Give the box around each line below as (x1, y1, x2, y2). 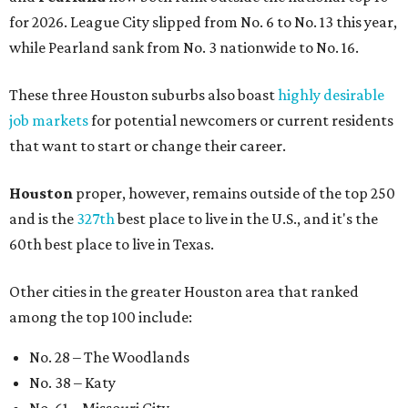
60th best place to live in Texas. (9, 235, 214, 254)
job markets (9, 111, 88, 130)
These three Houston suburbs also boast (9, 86, 278, 105)
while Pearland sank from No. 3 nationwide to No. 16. (9, 38, 359, 57)
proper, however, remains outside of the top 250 (73, 184, 395, 203)
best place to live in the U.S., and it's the (115, 209, 378, 229)
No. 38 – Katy (29, 373, 116, 393)
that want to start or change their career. (9, 137, 286, 156)
